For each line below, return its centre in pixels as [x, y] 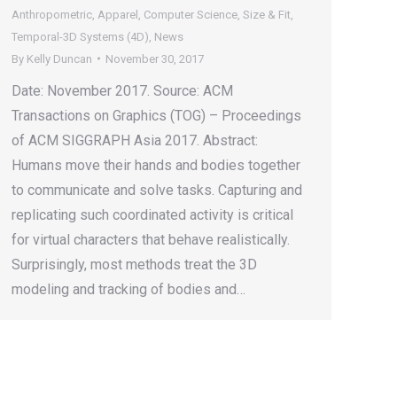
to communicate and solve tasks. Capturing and [157, 190]
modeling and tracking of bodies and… [128, 289]
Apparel [118, 14]
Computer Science [191, 14]
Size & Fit [267, 14]
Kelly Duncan [59, 58]
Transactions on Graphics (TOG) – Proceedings [156, 115]
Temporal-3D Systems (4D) [80, 36]
